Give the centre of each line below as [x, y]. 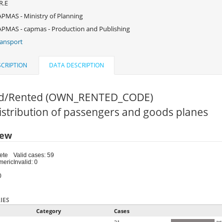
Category [48, 211]
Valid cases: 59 [33, 155]
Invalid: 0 [25, 162]
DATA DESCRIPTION [76, 65]
